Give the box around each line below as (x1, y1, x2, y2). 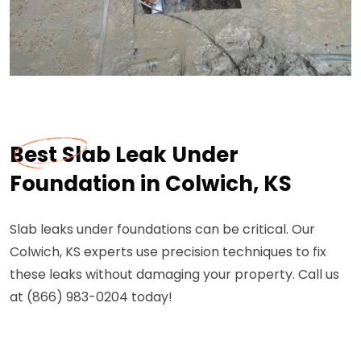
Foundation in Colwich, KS (10, 168, 292, 198)
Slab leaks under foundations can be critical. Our (10, 219, 315, 239)
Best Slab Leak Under (10, 139, 239, 169)
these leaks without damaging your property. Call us (10, 264, 339, 284)
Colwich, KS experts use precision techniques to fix (10, 242, 326, 261)
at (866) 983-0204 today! (10, 287, 172, 306)
